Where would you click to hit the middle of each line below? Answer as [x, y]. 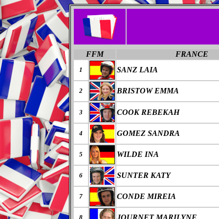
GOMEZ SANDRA [148, 133]
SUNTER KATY [144, 175]
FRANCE [192, 54]
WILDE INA [138, 154]
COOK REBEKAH [148, 112]
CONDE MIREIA [146, 196]
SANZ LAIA [137, 70]
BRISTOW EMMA [148, 91]
